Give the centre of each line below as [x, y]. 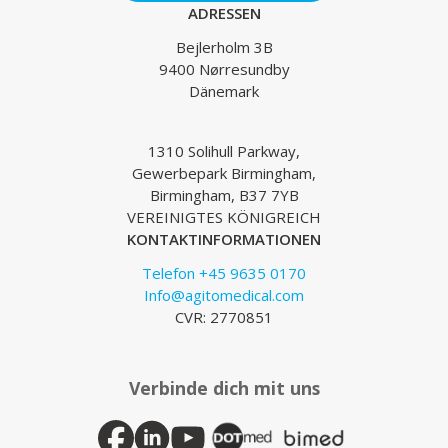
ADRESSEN [224, 12]
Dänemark [224, 90]
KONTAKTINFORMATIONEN [224, 238]
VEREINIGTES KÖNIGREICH [224, 216]
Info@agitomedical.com [224, 294]
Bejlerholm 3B [224, 46]
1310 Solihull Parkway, [224, 150]
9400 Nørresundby [224, 68]
